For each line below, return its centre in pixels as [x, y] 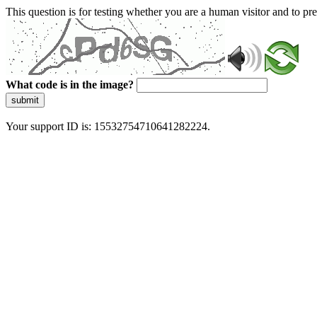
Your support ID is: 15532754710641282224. [108, 126]
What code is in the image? [70, 85]
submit [25, 100]
